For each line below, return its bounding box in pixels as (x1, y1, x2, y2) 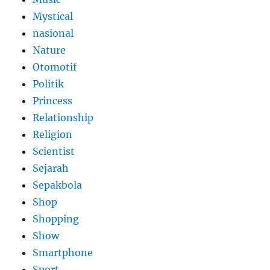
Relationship (33, 111, 94, 124)
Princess (33, 94, 73, 107)
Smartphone (33, 246, 93, 259)
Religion (33, 128, 73, 140)
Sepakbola (33, 178, 83, 191)
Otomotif (33, 60, 77, 73)
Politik (33, 77, 64, 90)
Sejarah (33, 162, 69, 174)
